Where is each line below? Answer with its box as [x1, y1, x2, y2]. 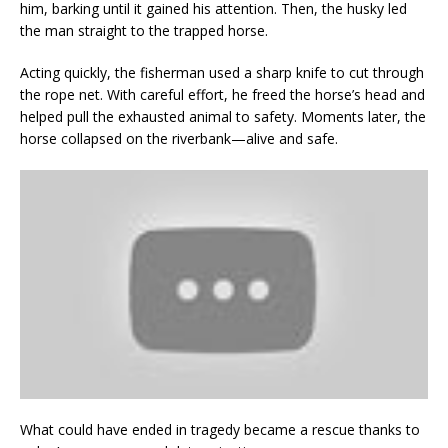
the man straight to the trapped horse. [20, 20, 268, 40]
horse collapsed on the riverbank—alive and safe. [20, 128, 338, 148]
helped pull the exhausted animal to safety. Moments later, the [20, 106, 426, 126]
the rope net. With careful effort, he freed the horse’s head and [20, 84, 425, 104]
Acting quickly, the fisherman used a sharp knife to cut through [20, 62, 424, 82]
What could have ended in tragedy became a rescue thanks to [20, 420, 420, 440]
